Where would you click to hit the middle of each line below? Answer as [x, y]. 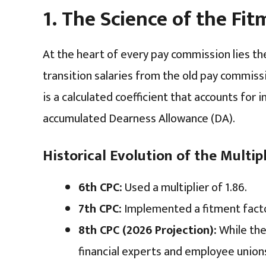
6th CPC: [100, 187]
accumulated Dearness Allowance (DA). [139, 118]
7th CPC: [100, 209]
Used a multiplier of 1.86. [185, 187]
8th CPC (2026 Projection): [148, 230]
